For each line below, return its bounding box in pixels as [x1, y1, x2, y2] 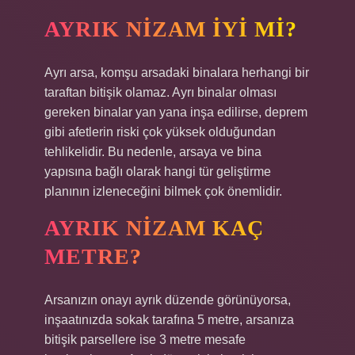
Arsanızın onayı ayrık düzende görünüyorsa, [44, 293, 291, 307]
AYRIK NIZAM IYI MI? [44, 17, 297, 41]
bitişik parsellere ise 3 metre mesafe [44, 333, 246, 346]
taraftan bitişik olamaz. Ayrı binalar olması [44, 86, 277, 99]
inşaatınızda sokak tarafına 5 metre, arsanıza [44, 313, 294, 326]
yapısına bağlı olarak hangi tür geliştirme [44, 165, 271, 178]
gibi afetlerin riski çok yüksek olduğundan [44, 125, 276, 139]
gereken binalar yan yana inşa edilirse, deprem [44, 105, 307, 119]
